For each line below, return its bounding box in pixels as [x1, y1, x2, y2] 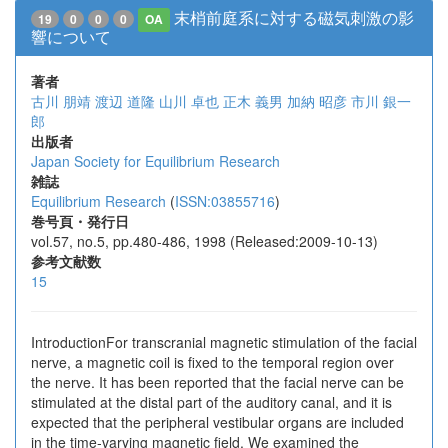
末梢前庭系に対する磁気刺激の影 [174, 6, 415, 29]
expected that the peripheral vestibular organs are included [31, 412, 404, 432]
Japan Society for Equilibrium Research [31, 151, 280, 171]
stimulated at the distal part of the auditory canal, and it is [31, 392, 392, 412]
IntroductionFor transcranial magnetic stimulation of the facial [31, 332, 417, 352]
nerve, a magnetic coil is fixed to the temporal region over [31, 352, 394, 372]
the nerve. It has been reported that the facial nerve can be [31, 372, 404, 392]
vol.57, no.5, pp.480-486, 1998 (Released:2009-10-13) [31, 231, 378, 251]
